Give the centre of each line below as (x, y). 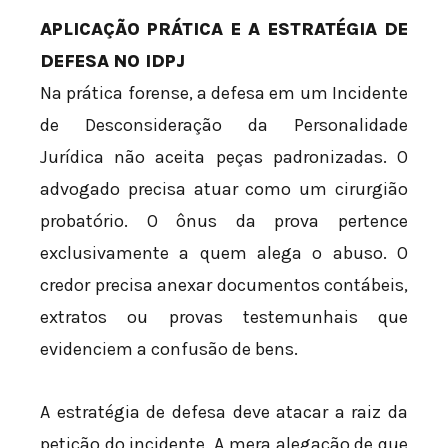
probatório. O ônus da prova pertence (224, 220)
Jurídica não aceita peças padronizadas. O (224, 156)
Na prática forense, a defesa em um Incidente (224, 92)
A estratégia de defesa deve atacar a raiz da (224, 412)
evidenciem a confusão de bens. (169, 348)
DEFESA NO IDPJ (112, 60)
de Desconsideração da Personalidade (224, 124)
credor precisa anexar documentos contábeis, (224, 284)
